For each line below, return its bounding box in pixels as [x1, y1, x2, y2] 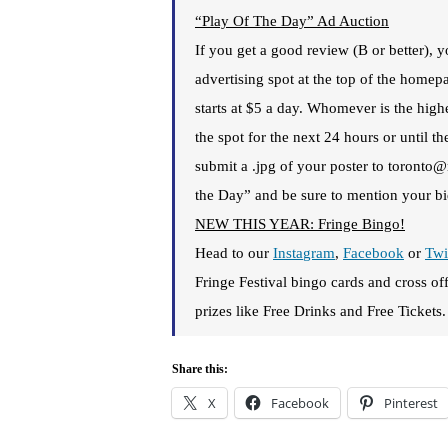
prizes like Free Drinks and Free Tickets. [195, 303, 446, 320]
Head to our [195, 245, 273, 262]
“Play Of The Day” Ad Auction [195, 13, 389, 30]
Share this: [172, 362, 228, 377]
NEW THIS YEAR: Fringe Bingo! [195, 216, 405, 233]
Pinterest [384, 394, 438, 413]
